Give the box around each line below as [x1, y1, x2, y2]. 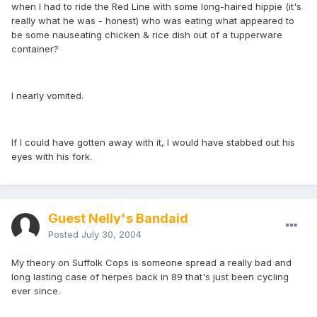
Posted [48, 229, 81, 241]
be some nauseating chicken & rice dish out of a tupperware [11, 29, 282, 41]
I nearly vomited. [11, 90, 83, 102]
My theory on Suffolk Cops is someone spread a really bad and [11, 257, 292, 269]
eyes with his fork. [11, 151, 92, 163]
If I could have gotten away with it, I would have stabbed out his [11, 137, 295, 149]
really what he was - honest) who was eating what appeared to [11, 15, 294, 27]
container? [11, 43, 59, 55]
